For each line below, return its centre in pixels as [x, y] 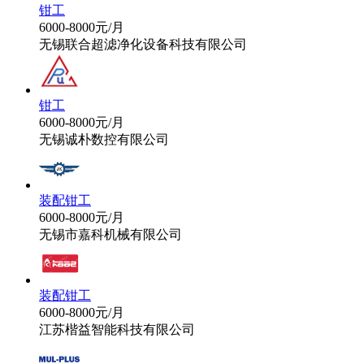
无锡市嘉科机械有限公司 [110, 234]
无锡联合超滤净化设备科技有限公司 [143, 44]
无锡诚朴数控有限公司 [104, 139]
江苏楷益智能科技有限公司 [117, 329]
